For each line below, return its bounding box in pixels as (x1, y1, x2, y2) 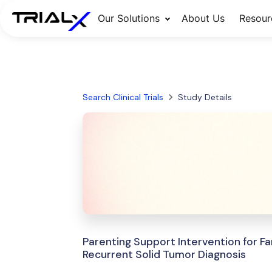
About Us (181, 12, 225, 24)
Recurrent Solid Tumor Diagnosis (82, 248, 246, 261)
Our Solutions (97, 12, 160, 24)
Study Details (177, 92, 232, 103)
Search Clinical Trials (82, 92, 163, 103)
